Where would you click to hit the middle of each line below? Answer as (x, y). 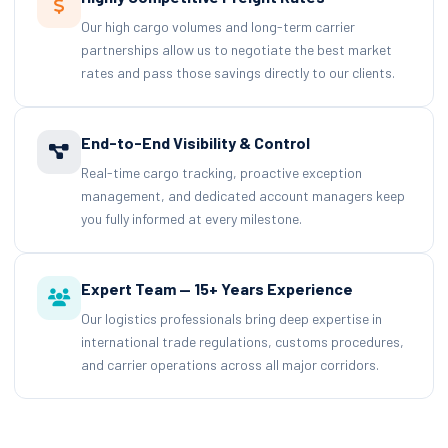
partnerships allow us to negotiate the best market (236, 49)
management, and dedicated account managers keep (243, 195)
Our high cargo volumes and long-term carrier (218, 26)
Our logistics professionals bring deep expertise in (231, 318)
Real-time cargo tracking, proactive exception (221, 172)
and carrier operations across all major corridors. (230, 364)
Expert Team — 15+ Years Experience (217, 288)
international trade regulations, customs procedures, (242, 341)
